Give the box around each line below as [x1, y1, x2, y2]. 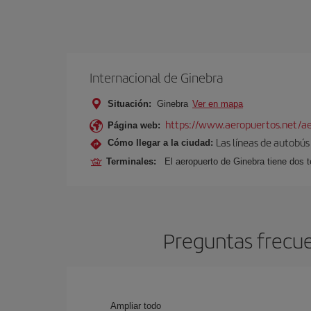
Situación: [108, 99, 151, 109]
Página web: [108, 120, 160, 131]
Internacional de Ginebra [90, 68, 223, 87]
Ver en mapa [192, 99, 243, 109]
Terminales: [106, 156, 162, 167]
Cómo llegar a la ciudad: [108, 137, 213, 148]
